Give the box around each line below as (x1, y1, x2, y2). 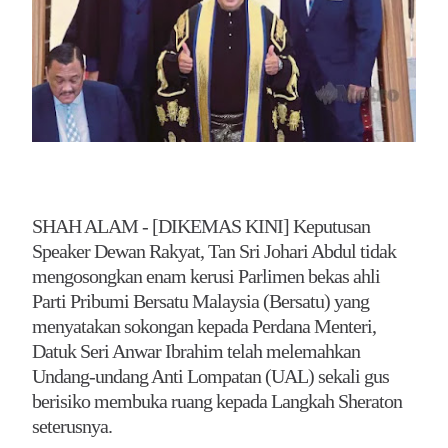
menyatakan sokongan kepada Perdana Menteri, (32, 314, 376, 337)
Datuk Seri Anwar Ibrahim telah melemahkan (32, 339, 360, 362)
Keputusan (293, 214, 370, 237)
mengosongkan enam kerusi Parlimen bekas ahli (32, 264, 380, 287)
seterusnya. (32, 414, 112, 437)
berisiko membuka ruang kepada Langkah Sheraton (32, 389, 402, 412)
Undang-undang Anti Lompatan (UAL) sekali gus (32, 364, 389, 387)
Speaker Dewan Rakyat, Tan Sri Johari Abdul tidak (32, 239, 396, 262)
